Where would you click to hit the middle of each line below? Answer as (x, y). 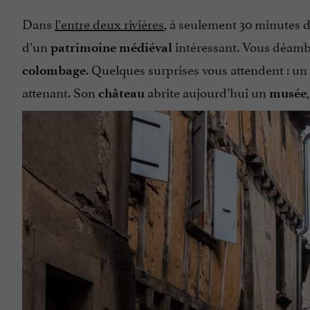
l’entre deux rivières (109, 22)
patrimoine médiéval (111, 47)
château (121, 93)
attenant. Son (60, 91)
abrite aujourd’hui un (207, 91)
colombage (54, 70)
